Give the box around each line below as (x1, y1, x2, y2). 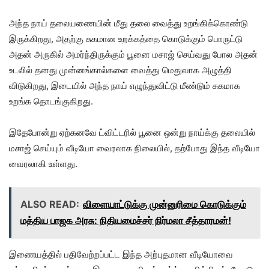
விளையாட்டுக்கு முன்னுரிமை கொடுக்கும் (83, 198, 246, 211)
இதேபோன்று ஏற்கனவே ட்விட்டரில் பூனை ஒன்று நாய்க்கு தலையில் (9, 127, 255, 139)
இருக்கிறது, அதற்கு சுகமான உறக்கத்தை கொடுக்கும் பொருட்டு (9, 33, 243, 45)
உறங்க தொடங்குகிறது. (9, 95, 93, 107)
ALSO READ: (20, 198, 79, 211)
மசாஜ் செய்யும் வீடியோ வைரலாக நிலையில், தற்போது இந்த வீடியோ (9, 142, 260, 154)
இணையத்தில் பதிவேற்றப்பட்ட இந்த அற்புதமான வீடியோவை (9, 249, 233, 261)
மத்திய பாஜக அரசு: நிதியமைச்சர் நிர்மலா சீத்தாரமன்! (20, 214, 231, 227)
